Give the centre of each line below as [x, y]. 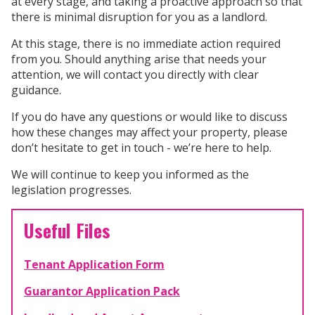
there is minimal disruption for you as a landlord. [139, 17]
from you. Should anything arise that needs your [139, 59]
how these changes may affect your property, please [149, 132]
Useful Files [67, 230]
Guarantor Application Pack [102, 291]
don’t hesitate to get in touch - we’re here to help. [141, 147]
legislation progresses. [71, 189]
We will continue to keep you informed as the [130, 174]
